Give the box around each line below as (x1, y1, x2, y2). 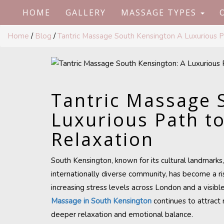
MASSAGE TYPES (121, 7, 199, 18)
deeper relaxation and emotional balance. (51, 209, 193, 219)
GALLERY (65, 7, 106, 18)
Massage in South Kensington (51, 196, 151, 206)
